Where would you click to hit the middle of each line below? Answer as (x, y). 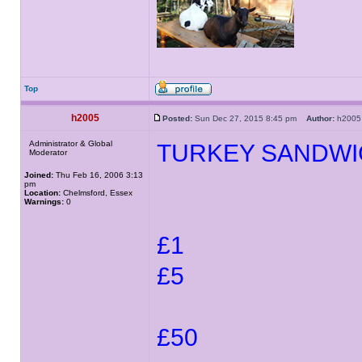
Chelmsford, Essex (97, 193)
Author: (320, 118)
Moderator (48, 152)
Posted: (177, 118)
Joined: (39, 175)
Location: (42, 193)
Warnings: (44, 202)
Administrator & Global (71, 143)
